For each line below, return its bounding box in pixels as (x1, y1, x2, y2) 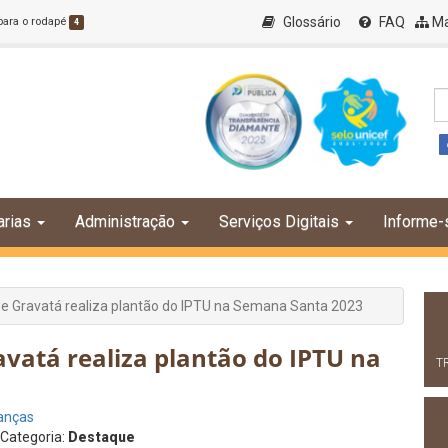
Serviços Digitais (219, 212, 339, 231)
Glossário (280, 14, 342, 30)
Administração (75, 212, 175, 231)
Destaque (68, 429, 135, 445)
